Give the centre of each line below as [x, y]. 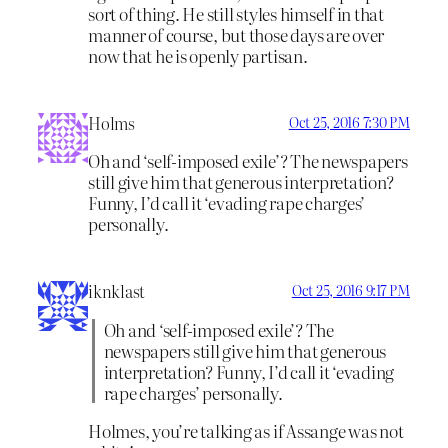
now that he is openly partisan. [198, 55]
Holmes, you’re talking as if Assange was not [246, 430]
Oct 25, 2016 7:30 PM [349, 121]
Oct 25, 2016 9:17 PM [350, 290]
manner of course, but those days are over [236, 34]
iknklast [117, 291]
